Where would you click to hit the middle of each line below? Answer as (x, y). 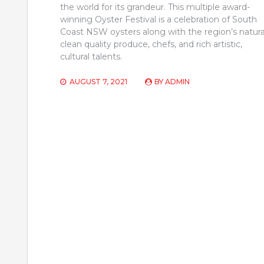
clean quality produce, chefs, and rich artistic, (151, 44)
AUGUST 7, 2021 (98, 82)
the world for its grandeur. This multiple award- (155, 7)
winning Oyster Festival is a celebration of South (159, 19)
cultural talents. (91, 57)
